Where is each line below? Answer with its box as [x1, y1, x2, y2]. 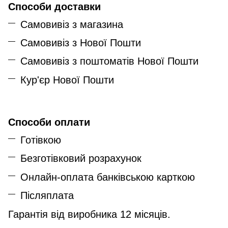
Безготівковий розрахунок [20, 153, 141, 164]
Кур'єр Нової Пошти [20, 74, 114, 85]
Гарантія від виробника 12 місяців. [8, 208, 170, 220]
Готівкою [20, 134, 61, 146]
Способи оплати [8, 117, 90, 128]
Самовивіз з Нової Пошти [20, 37, 141, 48]
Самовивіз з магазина [20, 18, 123, 30]
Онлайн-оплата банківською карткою [20, 171, 195, 183]
